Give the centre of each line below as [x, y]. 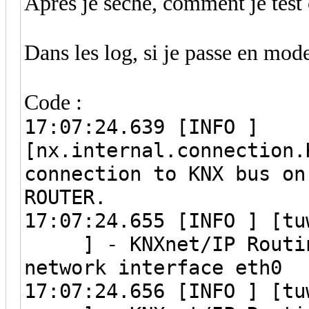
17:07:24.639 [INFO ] [141, 127]
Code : [53, 102]
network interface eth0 [153, 267]
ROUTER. [65, 197]
